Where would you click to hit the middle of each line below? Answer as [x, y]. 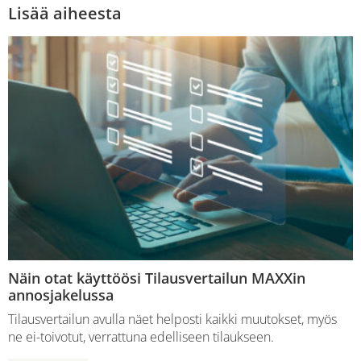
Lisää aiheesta [65, 13]
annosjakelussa [61, 295]
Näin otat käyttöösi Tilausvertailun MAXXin [157, 278]
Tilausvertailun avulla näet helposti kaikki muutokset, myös [172, 319]
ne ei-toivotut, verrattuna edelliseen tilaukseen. [141, 336]
